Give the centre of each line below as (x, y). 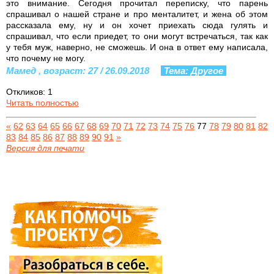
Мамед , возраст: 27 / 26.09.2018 (79, 70)
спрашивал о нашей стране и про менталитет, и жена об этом (137, 14)
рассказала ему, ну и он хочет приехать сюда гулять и (137, 25)
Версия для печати (45, 148)
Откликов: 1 (29, 91)
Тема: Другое (194, 70)
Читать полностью (43, 102)
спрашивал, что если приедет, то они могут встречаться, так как (137, 36)
